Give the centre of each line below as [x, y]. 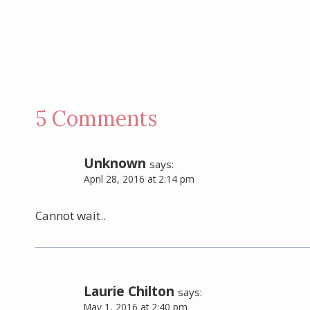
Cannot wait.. [71, 216]
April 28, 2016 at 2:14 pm [139, 179]
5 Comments [96, 119]
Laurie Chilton [129, 292]
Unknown [115, 164]
